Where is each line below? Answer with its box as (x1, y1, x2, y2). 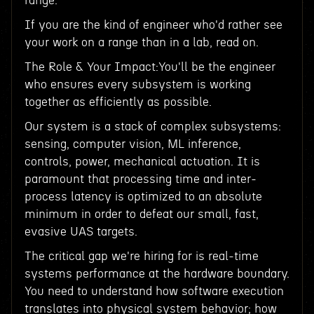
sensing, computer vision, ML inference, (24, 138, 241, 150)
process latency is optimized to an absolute (24, 191, 262, 203)
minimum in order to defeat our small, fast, (24, 208, 259, 220)
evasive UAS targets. (24, 226, 137, 238)
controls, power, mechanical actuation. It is (24, 156, 260, 168)
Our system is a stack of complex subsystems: (24, 121, 281, 132)
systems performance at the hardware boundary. (24, 268, 289, 280)
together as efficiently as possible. (24, 96, 212, 108)
